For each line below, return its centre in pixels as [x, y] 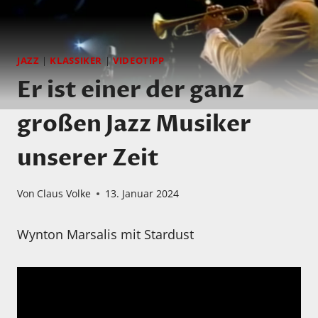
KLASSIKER [76, 61]
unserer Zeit [88, 158]
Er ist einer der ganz [131, 90]
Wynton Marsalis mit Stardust [105, 235]
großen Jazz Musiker [134, 124]
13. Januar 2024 [142, 194]
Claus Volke [64, 194]
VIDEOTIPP [138, 61]
